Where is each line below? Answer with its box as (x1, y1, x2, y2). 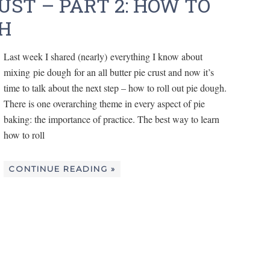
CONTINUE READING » (8, 163, 116, 174)
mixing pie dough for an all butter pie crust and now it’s (4, 65, 214, 78)
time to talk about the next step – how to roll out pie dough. (4, 81, 227, 94)
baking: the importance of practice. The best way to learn (4, 112, 219, 125)
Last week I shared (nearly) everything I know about (4, 49, 202, 63)
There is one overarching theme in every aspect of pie (4, 96, 205, 110)
